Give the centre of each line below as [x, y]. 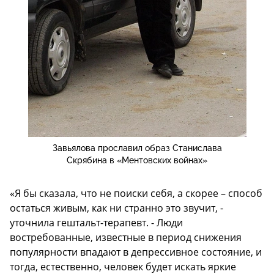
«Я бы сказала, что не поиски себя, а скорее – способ [136, 194]
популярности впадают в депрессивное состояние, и [136, 252]
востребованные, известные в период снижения [126, 238]
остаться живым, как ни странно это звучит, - [117, 208]
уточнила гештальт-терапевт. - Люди [96, 223]
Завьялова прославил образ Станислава [137, 148]
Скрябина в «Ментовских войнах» [137, 161]
